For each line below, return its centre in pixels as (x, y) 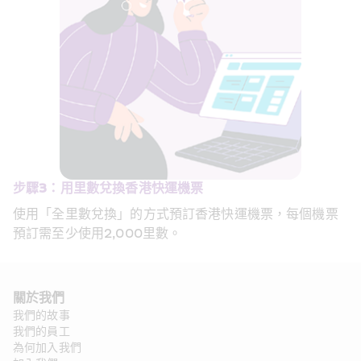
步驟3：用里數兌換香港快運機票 (108, 189)
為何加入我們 (47, 348)
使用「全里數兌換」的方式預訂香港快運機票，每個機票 (176, 214)
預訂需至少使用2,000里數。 (98, 234)
